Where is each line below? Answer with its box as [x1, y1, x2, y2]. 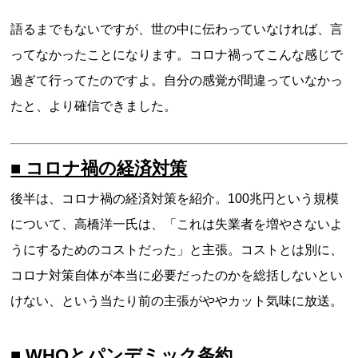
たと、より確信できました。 [10, 99, 177, 113]
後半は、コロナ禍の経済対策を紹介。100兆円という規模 [10, 192, 340, 205]
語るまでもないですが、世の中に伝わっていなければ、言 [10, 22, 344, 36]
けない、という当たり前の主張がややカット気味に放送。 [10, 294, 344, 308]
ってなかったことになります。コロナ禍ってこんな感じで [10, 48, 344, 62]
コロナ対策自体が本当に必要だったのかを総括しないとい [10, 268, 344, 282]
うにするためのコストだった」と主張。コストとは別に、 [10, 243, 344, 257]
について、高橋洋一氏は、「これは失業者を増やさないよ [10, 217, 344, 231]
